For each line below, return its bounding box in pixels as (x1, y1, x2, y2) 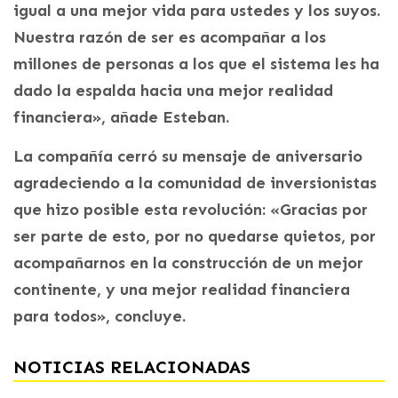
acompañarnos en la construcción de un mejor (13, 252, 363, 273)
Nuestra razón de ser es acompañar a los (13, 27, 326, 47)
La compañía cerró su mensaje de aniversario (13, 146, 362, 166)
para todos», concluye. (13, 306, 186, 326)
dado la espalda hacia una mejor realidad (13, 80, 333, 100)
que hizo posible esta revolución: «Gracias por (13, 199, 368, 219)
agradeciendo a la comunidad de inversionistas (13, 172, 377, 193)
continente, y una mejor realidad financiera (13, 279, 350, 299)
